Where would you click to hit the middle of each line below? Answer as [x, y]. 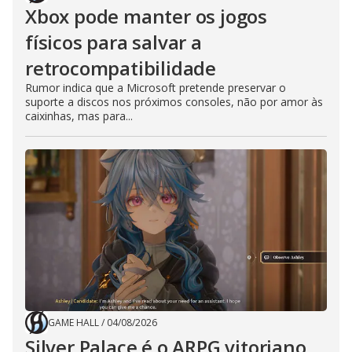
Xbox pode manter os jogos [146, 16]
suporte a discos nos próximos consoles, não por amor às [174, 102]
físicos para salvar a [114, 42]
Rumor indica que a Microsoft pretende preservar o [156, 88]
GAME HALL [73, 323]
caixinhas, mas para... [79, 116]
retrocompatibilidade [121, 68]
